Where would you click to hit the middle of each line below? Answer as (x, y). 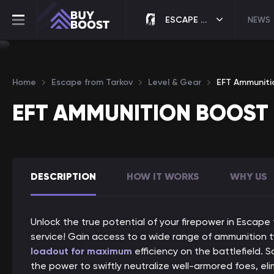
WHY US (249, 176)
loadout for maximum (81, 251)
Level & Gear (175, 82)
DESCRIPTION (63, 176)
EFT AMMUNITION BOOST (140, 113)
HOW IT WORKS (163, 176)
